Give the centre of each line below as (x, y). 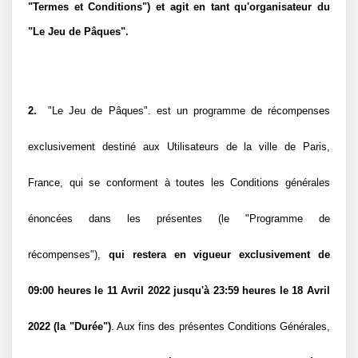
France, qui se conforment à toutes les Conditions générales (179, 183)
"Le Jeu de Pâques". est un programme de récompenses (187, 111)
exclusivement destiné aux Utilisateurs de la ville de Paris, (179, 147)
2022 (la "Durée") (70, 326)
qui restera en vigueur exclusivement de (219, 255)
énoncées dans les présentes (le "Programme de (179, 219)
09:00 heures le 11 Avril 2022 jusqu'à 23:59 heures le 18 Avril (179, 290)
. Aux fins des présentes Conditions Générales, (220, 326)
